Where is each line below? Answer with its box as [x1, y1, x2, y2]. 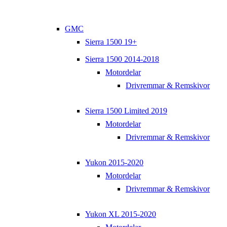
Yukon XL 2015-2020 [85, 209, 156, 218]
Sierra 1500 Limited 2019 [85, 106, 167, 115]
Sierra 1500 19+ [85, 37, 137, 46]
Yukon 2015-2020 [85, 158, 143, 167]
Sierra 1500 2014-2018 [85, 54, 159, 63]
